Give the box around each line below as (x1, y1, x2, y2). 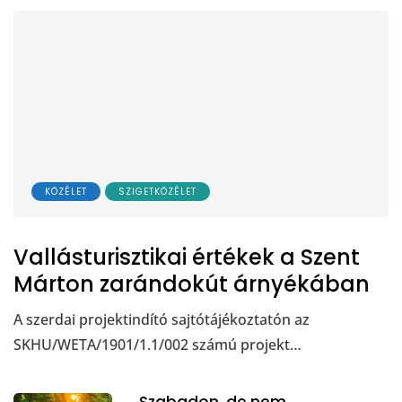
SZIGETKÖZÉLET (118, 184, 197, 198)
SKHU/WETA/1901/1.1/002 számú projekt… (13, 334, 301, 354)
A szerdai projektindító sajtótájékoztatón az (13, 309, 310, 329)
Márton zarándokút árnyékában (13, 268, 370, 299)
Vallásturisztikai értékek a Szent (13, 241, 360, 272)
